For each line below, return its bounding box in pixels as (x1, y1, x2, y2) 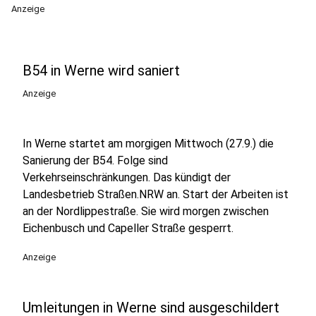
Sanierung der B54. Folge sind (23, 154, 168, 167)
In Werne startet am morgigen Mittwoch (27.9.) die (23, 137, 274, 150)
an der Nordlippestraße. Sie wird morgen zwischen (23, 205, 269, 218)
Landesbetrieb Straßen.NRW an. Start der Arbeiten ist (23, 188, 288, 201)
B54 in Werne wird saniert (23, 62, 180, 79)
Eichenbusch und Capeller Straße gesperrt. (23, 221, 233, 235)
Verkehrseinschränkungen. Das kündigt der (23, 171, 231, 184)
